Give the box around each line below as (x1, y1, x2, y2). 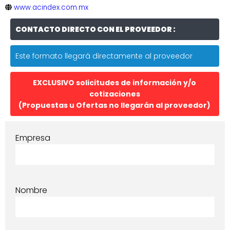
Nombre (15, 184, 47, 196)
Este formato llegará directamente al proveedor (15, 50, 193, 61)
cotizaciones (89, 88, 140, 99)
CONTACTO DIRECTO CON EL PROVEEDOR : (15, 24, 176, 34)
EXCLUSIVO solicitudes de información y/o (33, 77, 197, 88)
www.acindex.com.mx (14, 2, 88, 12)
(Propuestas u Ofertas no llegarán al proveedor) (18, 100, 211, 110)
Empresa (15, 131, 50, 144)
